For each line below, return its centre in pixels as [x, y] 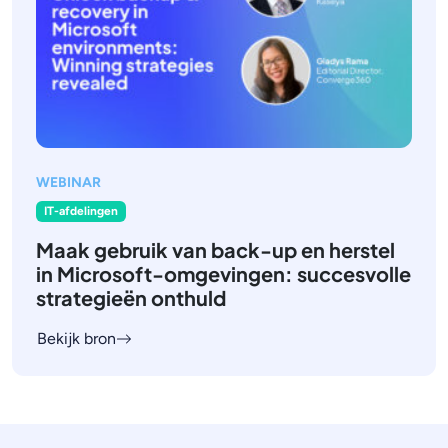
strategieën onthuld [131, 297]
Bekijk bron [76, 338]
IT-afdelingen [80, 211]
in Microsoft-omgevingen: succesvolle [223, 273]
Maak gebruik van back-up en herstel [215, 249]
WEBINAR [68, 183]
